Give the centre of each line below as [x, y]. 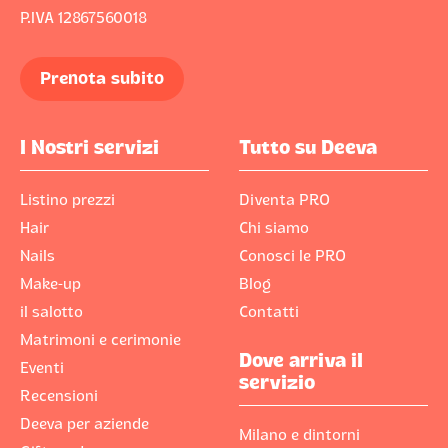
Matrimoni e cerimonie [100, 340]
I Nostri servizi [89, 148]
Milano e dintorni [299, 435]
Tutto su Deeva [308, 148]
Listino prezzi [67, 200]
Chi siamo [274, 228]
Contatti [269, 312]
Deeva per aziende [84, 424]
